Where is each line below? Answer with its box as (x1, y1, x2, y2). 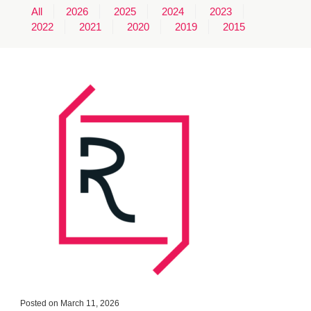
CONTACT (132, 74, 179, 85)
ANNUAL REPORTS (110, 42, 201, 53)
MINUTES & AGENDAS (103, 11, 208, 22)
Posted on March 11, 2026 (19, 299, 119, 309)
